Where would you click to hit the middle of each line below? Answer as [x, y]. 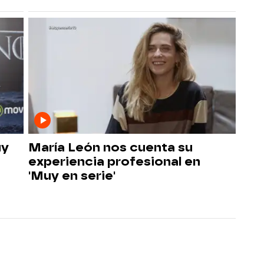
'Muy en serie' [72, 176]
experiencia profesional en [114, 161]
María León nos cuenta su [110, 147]
